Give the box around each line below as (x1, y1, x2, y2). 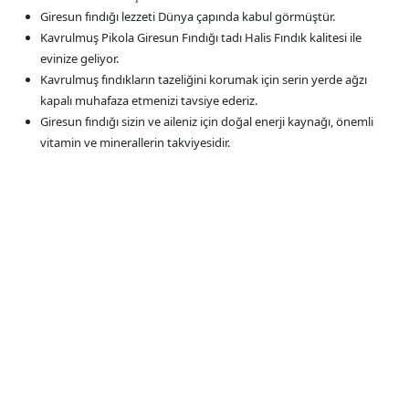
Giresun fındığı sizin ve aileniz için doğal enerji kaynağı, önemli (40, 112, 373, 130)
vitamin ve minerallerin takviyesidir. (40, 133, 230, 151)
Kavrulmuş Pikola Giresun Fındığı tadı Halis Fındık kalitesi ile (40, 28, 362, 46)
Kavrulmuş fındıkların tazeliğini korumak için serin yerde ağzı (40, 70, 367, 88)
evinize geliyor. (40, 49, 119, 67)
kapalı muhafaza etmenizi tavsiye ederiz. (40, 91, 257, 109)
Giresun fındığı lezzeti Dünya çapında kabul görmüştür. (40, 7, 335, 25)
